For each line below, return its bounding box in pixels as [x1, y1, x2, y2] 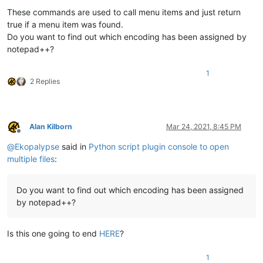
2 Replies [30, 77, 60, 86]
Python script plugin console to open [89, 141, 229, 152]
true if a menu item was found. [7, 19, 123, 30]
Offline [18, 131, 40, 140]
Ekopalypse [15, 141, 59, 152]
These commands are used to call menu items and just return [7, 7, 241, 18]
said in [59, 141, 89, 152]
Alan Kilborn [29, 122, 72, 131]
